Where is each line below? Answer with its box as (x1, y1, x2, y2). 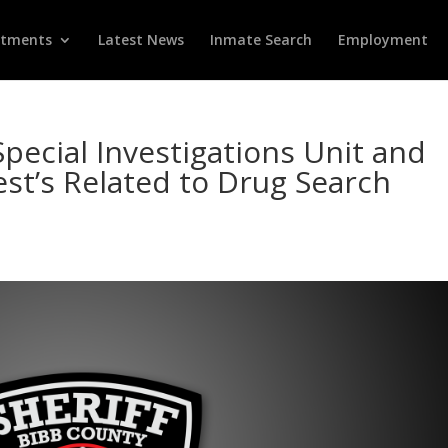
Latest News (98, 30, 184, 49)
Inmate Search (210, 30, 312, 49)
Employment (338, 30, 428, 49)
